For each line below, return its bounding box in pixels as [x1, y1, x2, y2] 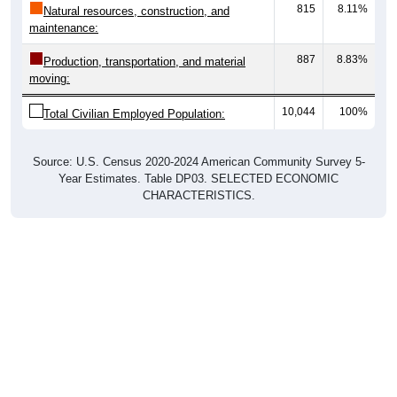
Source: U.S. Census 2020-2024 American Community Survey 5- [32, 154, 365, 168]
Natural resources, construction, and [43, 4, 230, 18]
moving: [29, 71, 70, 85]
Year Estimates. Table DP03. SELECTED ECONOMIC [58, 171, 339, 185]
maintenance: [29, 20, 98, 35]
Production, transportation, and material [43, 54, 245, 68]
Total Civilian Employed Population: [43, 106, 225, 121]
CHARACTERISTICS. [142, 188, 255, 202]
